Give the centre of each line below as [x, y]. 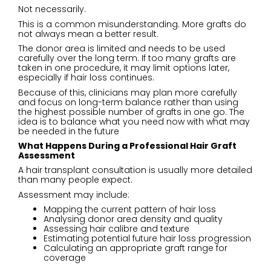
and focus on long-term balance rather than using [128, 102]
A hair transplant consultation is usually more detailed [135, 170]
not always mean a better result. [88, 34]
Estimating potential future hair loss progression [147, 239]
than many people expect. [75, 180]
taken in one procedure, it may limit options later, [124, 68]
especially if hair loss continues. [86, 78]
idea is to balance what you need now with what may [134, 121]
